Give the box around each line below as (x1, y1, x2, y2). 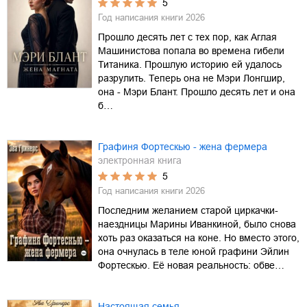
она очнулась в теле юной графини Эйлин (98, 245, 289, 257)
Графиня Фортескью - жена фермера (98, 140, 267, 152)
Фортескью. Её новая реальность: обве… (98, 259, 284, 271)
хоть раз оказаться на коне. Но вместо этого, (98, 232, 299, 243)
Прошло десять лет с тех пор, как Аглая (98, 31, 277, 42)
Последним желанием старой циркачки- (98, 204, 278, 216)
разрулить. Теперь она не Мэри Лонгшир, (98, 72, 285, 84)
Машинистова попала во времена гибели (98, 45, 284, 56)
